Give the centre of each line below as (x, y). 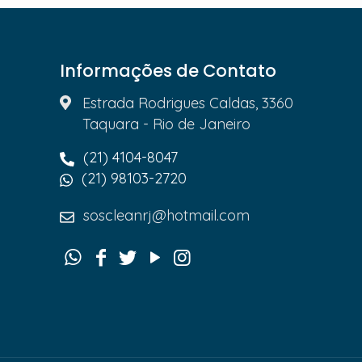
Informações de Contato (168, 71)
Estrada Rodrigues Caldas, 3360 (187, 103)
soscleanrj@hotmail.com (165, 215)
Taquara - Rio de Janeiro (166, 124)
